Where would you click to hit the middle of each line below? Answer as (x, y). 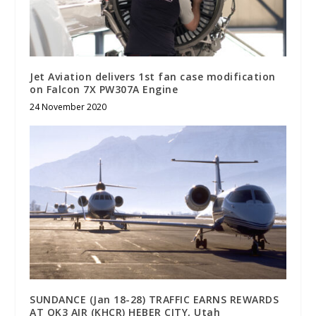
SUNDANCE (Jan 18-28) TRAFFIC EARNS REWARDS (154, 299)
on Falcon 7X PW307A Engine (104, 89)
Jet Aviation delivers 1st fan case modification (153, 76)
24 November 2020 (68, 107)
